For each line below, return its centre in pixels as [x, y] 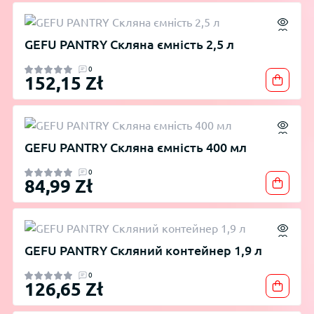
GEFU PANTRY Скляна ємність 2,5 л [129, 45]
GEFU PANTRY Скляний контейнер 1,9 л [143, 251]
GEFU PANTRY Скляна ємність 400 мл [136, 148]
